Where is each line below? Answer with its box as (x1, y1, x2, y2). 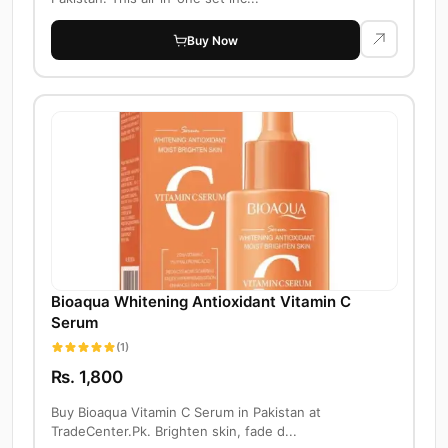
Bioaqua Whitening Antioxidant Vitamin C (50, 292, 351, 312)
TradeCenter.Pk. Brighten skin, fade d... (50, 423, 297, 440)
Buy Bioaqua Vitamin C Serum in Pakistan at (50, 404, 321, 421)
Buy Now (187, 32, 238, 48)
